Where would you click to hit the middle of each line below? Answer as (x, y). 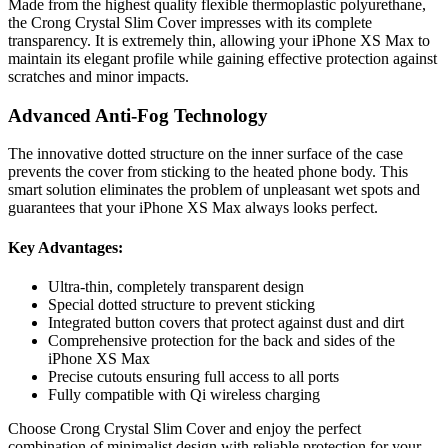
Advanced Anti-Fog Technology (138, 115)
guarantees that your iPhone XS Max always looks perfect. (193, 208)
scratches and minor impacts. (98, 77)
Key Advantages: (65, 247)
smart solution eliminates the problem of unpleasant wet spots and (214, 190)
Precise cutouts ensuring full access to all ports (193, 376)
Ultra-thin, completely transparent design (176, 286)
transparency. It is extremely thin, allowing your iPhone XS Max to (219, 41)
